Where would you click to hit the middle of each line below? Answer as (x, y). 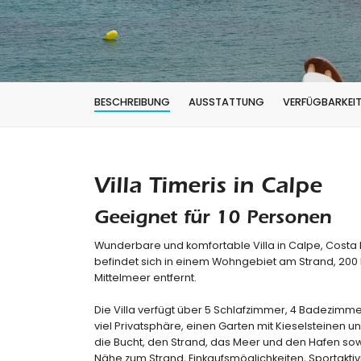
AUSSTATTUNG (226, 102)
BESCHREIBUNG (132, 102)
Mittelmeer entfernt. (145, 278)
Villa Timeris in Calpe (208, 189)
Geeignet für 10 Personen (213, 220)
